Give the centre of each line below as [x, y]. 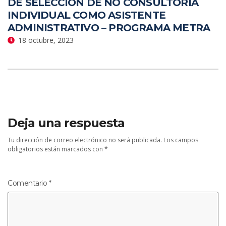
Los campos [181, 140]
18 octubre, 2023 [46, 40]
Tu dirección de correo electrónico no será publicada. [85, 140]
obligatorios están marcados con [56, 149]
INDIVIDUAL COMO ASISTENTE [87, 15]
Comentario [28, 183]
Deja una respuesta [66, 123]
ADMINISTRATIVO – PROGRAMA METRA [109, 27]
